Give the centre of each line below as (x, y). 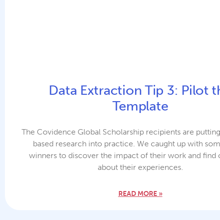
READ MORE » (140, 193)
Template (140, 106)
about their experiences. (140, 167)
